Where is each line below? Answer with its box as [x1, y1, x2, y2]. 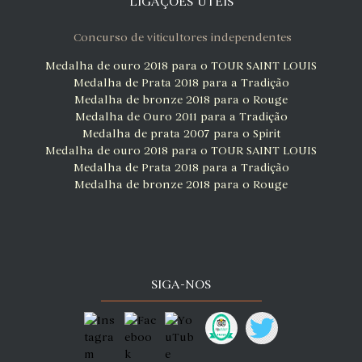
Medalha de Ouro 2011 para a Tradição [74, 110, 288, 124]
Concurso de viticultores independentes [74, 31, 292, 45]
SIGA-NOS [151, 276, 211, 293]
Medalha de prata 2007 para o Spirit [82, 127, 280, 141]
